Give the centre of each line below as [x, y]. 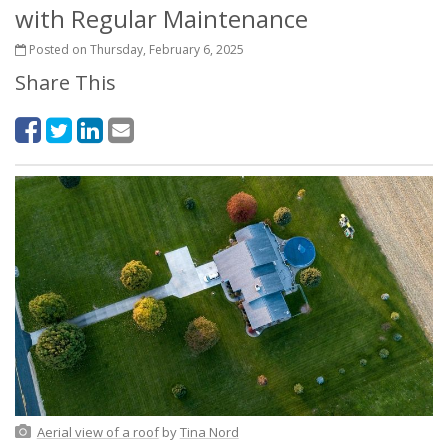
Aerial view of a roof [97, 432]
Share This [65, 82]
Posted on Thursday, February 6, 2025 [135, 49]
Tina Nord [209, 432]
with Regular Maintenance [161, 18]
